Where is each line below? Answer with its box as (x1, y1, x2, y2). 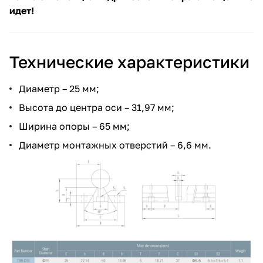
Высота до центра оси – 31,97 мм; (19, 101, 174, 113)
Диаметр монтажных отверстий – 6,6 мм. (19, 139, 211, 151)
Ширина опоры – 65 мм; (19, 120, 130, 132)
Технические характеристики (9, 52, 249, 72)
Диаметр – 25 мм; (19, 82, 99, 95)
